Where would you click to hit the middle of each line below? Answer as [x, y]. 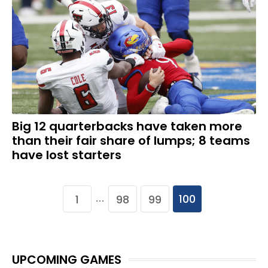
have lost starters [67, 155]
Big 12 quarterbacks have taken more [127, 126]
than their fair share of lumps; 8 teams [131, 140]
